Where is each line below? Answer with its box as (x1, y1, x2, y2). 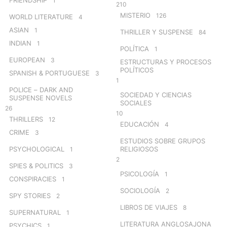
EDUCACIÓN (120, 120, 159, 128)
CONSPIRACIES (9, 174, 56, 183)
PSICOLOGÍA (120, 169, 159, 178)
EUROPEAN (9, 55, 45, 64)
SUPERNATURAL (9, 208, 61, 216)
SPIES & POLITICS (9, 161, 63, 170)
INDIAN (9, 39, 31, 47)
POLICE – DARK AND (9, 85, 73, 94)
